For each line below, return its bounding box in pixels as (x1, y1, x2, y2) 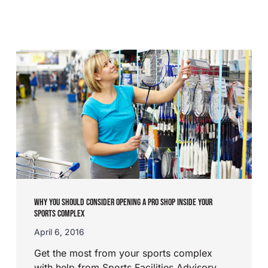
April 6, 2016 (34, 227, 85, 237)
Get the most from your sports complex (34, 247, 213, 260)
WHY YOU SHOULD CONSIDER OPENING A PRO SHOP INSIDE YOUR (34, 197, 213, 209)
